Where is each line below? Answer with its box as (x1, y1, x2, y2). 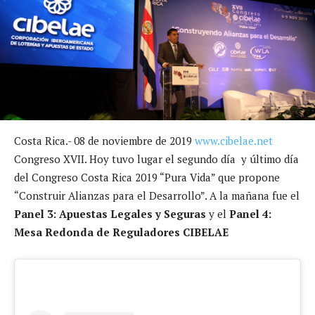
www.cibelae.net (195, 133, 273, 148)
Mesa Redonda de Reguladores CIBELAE (14, 224, 231, 239)
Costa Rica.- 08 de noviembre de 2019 (14, 133, 195, 148)
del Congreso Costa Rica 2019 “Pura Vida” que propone (14, 169, 280, 184)
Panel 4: (229, 206, 271, 221)
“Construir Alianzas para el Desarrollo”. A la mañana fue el (14, 188, 300, 202)
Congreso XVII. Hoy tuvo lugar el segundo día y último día (14, 151, 299, 166)
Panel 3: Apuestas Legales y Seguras (14, 206, 206, 221)
